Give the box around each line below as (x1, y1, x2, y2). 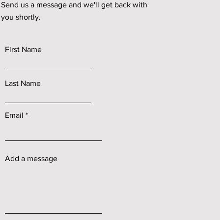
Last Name (5, 79, 41, 87)
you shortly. (1, 13, 41, 21)
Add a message (5, 154, 58, 163)
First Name (5, 45, 42, 54)
